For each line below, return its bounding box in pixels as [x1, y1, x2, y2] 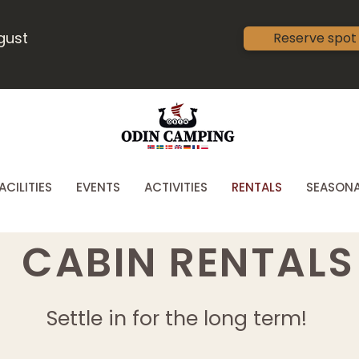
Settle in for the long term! [46, 305, 313, 333]
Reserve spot [273, 29, 357, 47]
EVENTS [76, 179, 120, 196]
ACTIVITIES [144, 179, 208, 196]
